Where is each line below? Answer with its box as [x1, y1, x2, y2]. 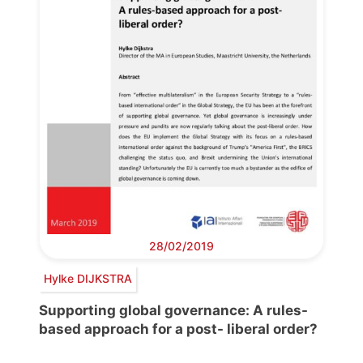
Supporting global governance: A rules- [39, 301, 308, 318]
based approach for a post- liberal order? [39, 320, 318, 337]
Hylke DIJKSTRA [43, 271, 132, 286]
